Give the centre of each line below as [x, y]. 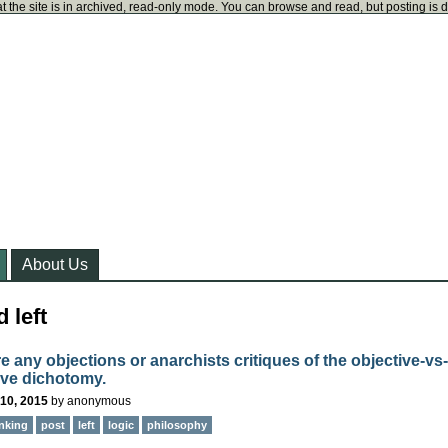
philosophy [177, 425]
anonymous [99, 401]
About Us [55, 264]
